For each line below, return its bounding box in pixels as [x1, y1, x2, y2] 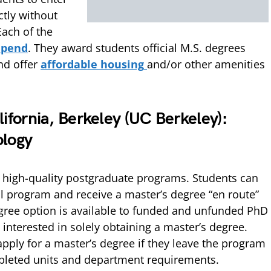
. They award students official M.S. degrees [28, 41, 246, 55]
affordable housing [41, 57, 144, 71]
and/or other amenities [147, 57, 265, 71]
